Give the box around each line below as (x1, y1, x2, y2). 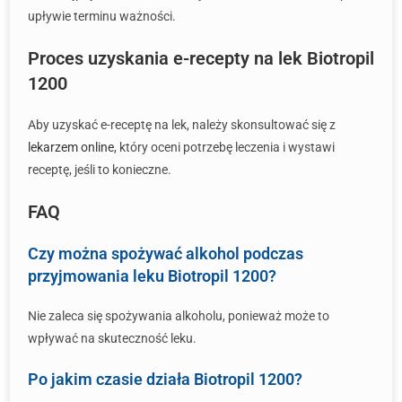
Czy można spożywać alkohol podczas (28, 244, 303, 263)
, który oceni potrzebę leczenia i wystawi (114, 140, 335, 154)
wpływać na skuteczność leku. (28, 331, 197, 345)
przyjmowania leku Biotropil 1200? (28, 267, 276, 285)
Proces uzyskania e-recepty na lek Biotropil (28, 48, 374, 69)
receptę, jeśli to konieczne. (28, 162, 171, 177)
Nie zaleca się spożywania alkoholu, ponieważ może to (28, 309, 329, 323)
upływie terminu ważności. (28, 9, 176, 23)
